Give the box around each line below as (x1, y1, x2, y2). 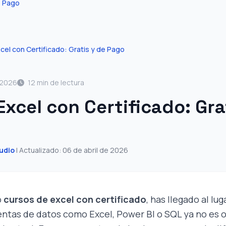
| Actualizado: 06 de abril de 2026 (15, 145, 128, 155)
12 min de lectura (26, 78, 84, 87)
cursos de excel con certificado (4, 193, 146, 205)
